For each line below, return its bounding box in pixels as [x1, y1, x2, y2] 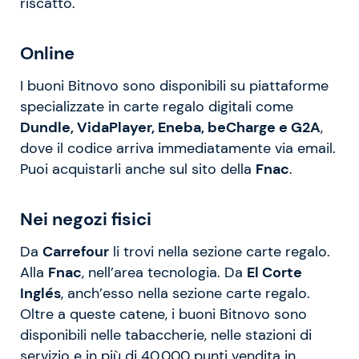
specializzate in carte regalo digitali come [20, 97, 293, 115]
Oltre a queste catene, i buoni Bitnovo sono [20, 305, 307, 323]
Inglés [20, 284, 61, 302]
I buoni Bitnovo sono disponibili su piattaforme [20, 76, 329, 95]
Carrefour [42, 242, 109, 260]
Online [20, 41, 75, 65]
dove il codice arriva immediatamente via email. [20, 139, 336, 157]
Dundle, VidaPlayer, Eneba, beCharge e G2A [20, 118, 321, 136]
